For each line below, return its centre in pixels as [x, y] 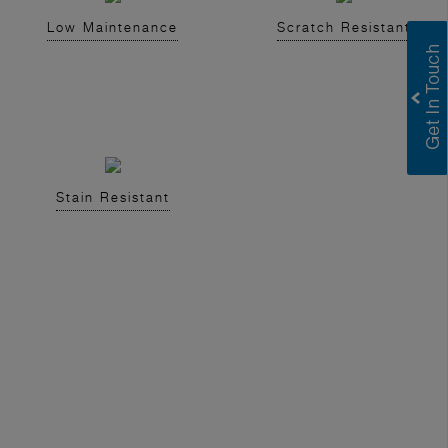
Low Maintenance [112, 27]
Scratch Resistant [343, 27]
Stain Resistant [112, 197]
